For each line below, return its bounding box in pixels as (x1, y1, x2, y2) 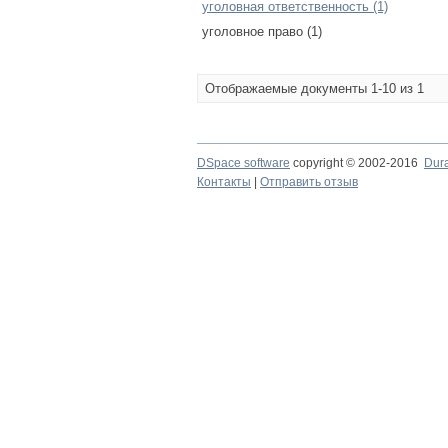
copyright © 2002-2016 (290, 156, 424, 170)
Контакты (197, 175, 251, 189)
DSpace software (197, 156, 290, 170)
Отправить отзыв (260, 175, 358, 189)
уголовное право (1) (202, 24, 322, 39)
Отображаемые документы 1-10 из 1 (205, 81, 424, 96)
